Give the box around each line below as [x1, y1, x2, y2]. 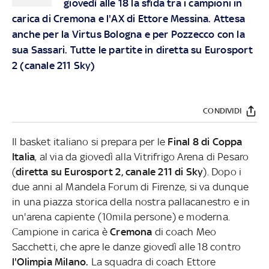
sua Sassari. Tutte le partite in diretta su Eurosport [12, 43, 253, 56]
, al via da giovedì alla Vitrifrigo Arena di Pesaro [35, 150, 249, 163]
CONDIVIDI [203, 106, 241, 116]
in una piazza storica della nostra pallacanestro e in [12, 195, 250, 208]
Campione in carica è [12, 225, 110, 238]
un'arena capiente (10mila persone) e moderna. [12, 210, 230, 223]
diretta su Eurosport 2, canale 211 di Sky [16, 165, 204, 178]
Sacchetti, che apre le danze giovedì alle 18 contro [12, 240, 241, 253]
